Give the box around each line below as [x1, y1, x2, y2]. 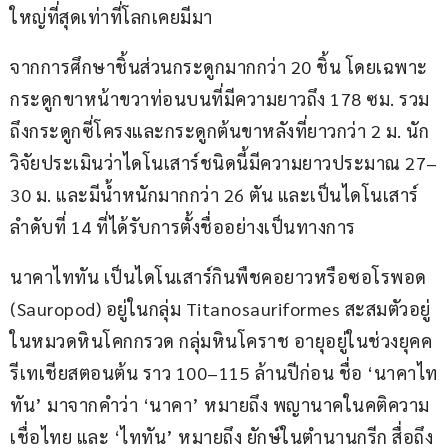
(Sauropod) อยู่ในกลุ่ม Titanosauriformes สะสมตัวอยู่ [10, 297, 431, 321]
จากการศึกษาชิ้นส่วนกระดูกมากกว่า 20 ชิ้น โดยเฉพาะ [10, 55, 428, 79]
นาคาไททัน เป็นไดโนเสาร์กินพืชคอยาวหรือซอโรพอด [10, 265, 431, 289]
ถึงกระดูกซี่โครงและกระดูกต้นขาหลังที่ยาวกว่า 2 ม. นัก [10, 119, 429, 143]
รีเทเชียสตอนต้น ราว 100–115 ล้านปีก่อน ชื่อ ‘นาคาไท [10, 361, 438, 385]
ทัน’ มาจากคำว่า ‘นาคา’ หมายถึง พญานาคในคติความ [10, 393, 430, 417]
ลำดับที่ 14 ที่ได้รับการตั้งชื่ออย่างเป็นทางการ [10, 215, 356, 239]
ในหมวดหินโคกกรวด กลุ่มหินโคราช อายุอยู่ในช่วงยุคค [10, 329, 432, 353]
